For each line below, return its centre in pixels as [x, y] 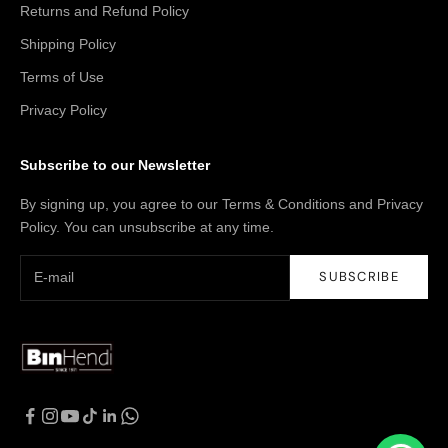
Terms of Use [62, 76]
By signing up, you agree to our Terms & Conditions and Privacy [221, 203]
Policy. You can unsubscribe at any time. [147, 226]
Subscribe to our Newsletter [115, 164]
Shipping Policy [68, 43]
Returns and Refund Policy [104, 10]
